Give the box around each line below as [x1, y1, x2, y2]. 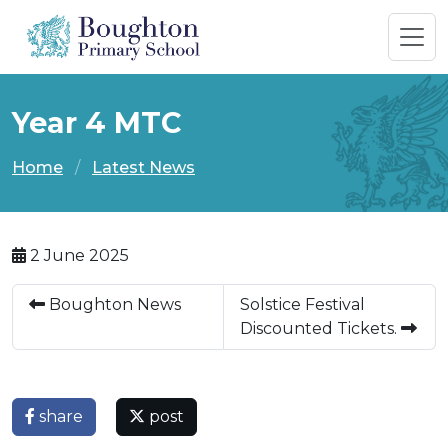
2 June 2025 [26, 245, 129, 265]
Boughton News [45, 294, 181, 314]
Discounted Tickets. [240, 318, 401, 338]
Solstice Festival [240, 294, 365, 314]
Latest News [92, 157, 195, 177]
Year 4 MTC [12, 104, 182, 140]
